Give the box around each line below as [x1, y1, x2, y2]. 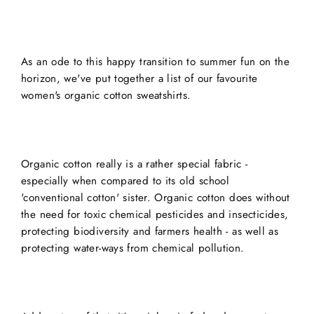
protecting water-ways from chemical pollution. [21, 240, 245, 256]
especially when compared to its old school [21, 173, 230, 189]
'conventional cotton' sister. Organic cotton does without [21, 190, 290, 205]
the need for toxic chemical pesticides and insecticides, [21, 207, 289, 222]
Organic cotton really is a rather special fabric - [21, 156, 248, 172]
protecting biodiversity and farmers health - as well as [21, 224, 279, 239]
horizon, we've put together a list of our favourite [21, 71, 258, 86]
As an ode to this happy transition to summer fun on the [21, 54, 290, 69]
